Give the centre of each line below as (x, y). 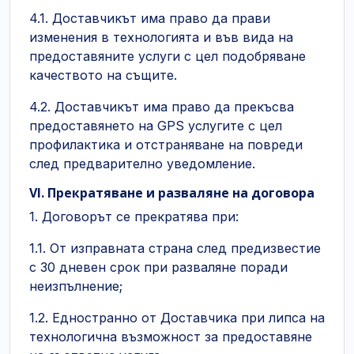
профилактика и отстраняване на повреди (166, 145)
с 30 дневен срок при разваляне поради (158, 267)
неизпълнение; (76, 286)
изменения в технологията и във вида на (161, 37)
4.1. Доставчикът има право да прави (150, 18)
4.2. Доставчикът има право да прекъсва (162, 107)
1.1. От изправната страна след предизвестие (175, 248)
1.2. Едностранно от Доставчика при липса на (177, 318)
